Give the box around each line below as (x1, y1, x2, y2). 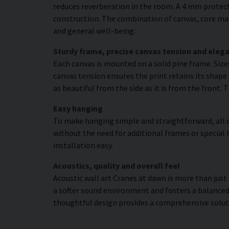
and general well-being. (53, 25, 135, 36)
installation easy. (53, 140, 113, 150)
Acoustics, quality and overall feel (53, 160, 180, 171)
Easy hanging (53, 103, 103, 113)
